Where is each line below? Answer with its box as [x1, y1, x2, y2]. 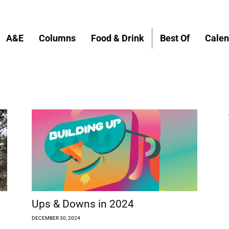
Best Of [160, 32, 190, 43]
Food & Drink [91, 32, 144, 43]
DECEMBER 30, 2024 [32, 215, 80, 221]
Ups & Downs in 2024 [32, 197, 134, 210]
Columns [39, 32, 76, 43]
